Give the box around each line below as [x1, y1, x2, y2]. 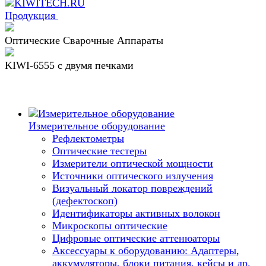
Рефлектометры [52, 132, 124, 144]
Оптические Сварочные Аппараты [5, 34, 163, 46]
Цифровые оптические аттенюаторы [52, 232, 220, 244]
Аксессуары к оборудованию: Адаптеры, [52, 245, 239, 256]
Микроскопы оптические [52, 220, 167, 232]
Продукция [5, 9, 58, 21]
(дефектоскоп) [52, 195, 118, 207]
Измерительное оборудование [28, 120, 165, 132]
